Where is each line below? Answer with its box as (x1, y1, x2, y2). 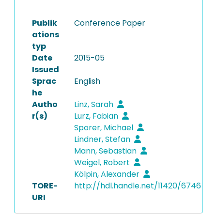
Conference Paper (74, 17, 145, 29)
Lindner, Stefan (74, 134, 132, 145)
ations (32, 29, 59, 40)
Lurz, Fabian (74, 110, 120, 122)
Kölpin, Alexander (74, 169, 141, 180)
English (74, 76, 100, 87)
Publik (32, 17, 57, 29)
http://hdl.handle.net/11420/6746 (74, 180, 201, 191)
